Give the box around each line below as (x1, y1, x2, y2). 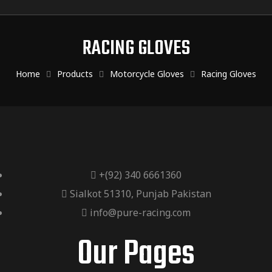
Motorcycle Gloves (110, 67, 184, 80)
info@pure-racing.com (90, 206, 191, 219)
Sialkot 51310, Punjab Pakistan (69, 187, 211, 200)
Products (57, 67, 93, 80)
